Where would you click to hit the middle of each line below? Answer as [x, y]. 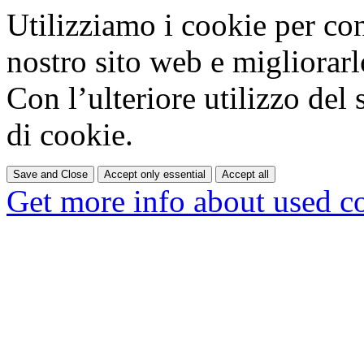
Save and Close [50, 175]
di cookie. [70, 135]
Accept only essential [155, 175]
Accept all [245, 175]
